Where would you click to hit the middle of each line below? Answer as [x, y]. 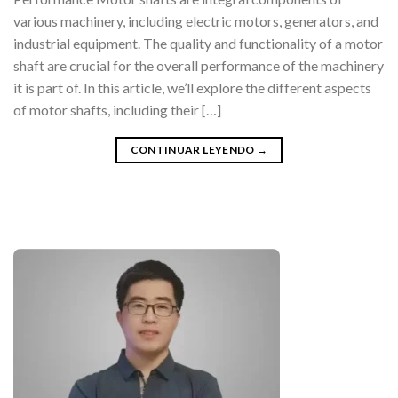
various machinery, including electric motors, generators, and [196, 21]
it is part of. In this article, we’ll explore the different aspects [192, 88]
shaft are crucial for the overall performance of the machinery [199, 66]
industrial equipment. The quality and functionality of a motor [198, 44]
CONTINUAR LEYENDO [194, 150]
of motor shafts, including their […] [117, 110]
